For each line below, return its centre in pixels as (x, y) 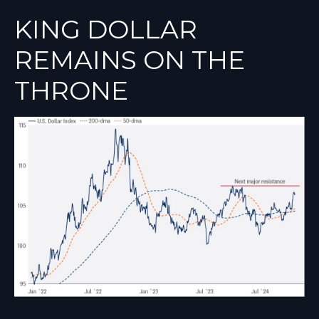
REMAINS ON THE (130, 59)
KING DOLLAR (106, 29)
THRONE (71, 90)
